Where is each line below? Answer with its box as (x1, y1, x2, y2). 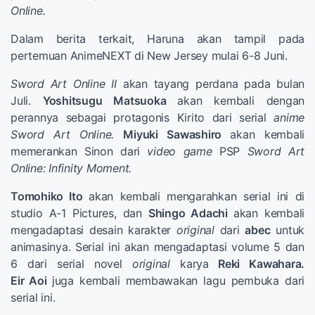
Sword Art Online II (11, 76, 123, 91)
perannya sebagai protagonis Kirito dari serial (11, 110, 274, 124)
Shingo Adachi (148, 205, 233, 220)
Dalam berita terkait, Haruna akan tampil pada (11, 31, 304, 46)
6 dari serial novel (11, 256, 132, 271)
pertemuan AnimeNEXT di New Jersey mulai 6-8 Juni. (11, 48, 288, 63)
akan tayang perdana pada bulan (122, 76, 304, 91)
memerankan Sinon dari (11, 143, 148, 158)
